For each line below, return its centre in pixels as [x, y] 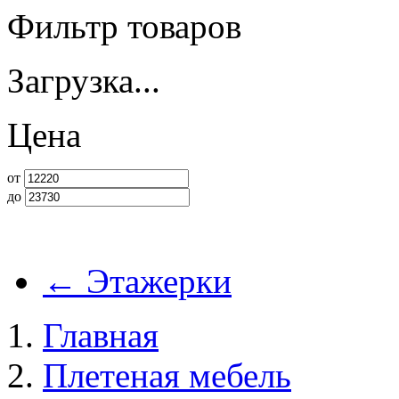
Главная [101, 335]
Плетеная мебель [167, 375]
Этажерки [155, 281]
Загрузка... [84, 81]
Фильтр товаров [124, 26]
